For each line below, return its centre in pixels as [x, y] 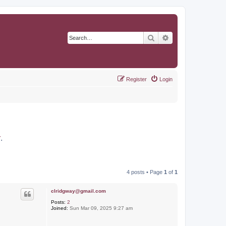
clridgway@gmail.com [78, 191]
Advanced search [196, 37]
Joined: [59, 208]
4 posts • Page [145, 172]
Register [136, 79]
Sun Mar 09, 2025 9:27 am [100, 208]
